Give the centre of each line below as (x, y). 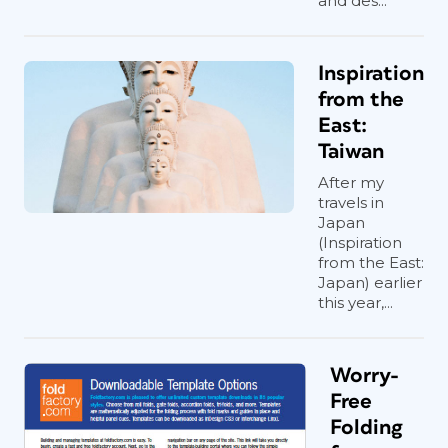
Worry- (364, 375)
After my (351, 182)
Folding (366, 427)
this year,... (355, 302)
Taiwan (351, 151)
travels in (351, 202)
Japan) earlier (370, 282)
